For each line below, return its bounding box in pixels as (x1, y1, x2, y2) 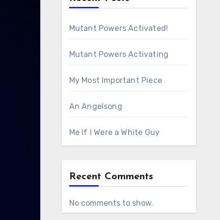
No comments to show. (69, 198, 153, 208)
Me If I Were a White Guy (69, 128, 160, 137)
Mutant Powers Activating (69, 50, 169, 59)
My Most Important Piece (69, 76, 163, 85)
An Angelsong (69, 102, 122, 111)
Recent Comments (69, 172, 153, 182)
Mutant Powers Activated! (69, 24, 168, 33)
